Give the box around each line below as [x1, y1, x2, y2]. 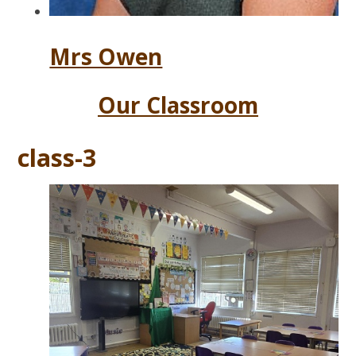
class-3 [17, 140, 98, 174]
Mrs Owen [49, 41, 163, 72]
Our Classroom [98, 89, 258, 120]
